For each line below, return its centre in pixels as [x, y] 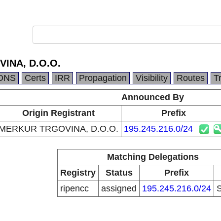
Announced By [153, 97]
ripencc [74, 188]
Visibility [152, 78]
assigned [119, 188]
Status [119, 173]
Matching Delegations [153, 157]
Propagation [103, 78]
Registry [78, 173]
